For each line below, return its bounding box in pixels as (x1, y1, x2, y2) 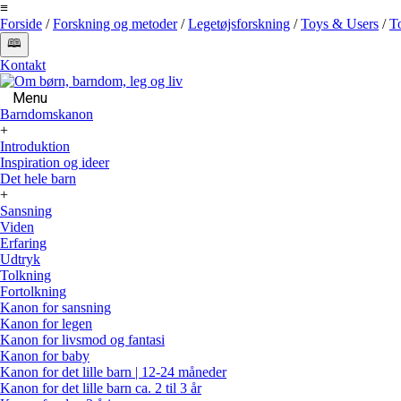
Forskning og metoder (53, 16, 177, 31)
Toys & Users (301, 16, 379, 31)
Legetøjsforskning (188, 16, 290, 31)
